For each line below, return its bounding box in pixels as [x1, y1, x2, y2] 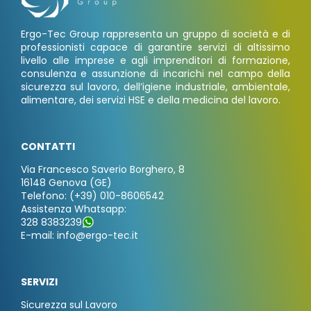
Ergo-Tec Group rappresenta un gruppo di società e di [20, 27, 291, 42]
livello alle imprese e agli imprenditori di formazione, [20, 53, 291, 68]
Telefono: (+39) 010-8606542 [20, 189, 164, 203]
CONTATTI [20, 140, 75, 154]
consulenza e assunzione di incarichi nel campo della [20, 67, 291, 81]
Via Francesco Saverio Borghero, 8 [20, 162, 185, 177]
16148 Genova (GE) [20, 176, 112, 190]
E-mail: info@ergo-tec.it [20, 228, 138, 243]
